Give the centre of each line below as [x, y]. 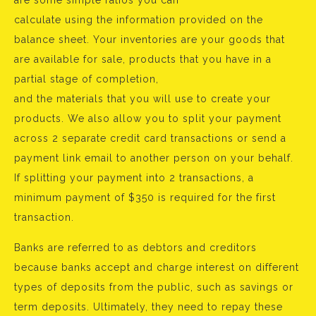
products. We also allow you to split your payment [148, 119]
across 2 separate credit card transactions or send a [150, 138]
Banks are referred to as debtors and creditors [135, 248]
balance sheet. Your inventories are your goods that [150, 39]
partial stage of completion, [86, 79]
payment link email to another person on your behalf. [154, 158]
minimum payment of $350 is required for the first [145, 197]
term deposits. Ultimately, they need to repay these [148, 307]
